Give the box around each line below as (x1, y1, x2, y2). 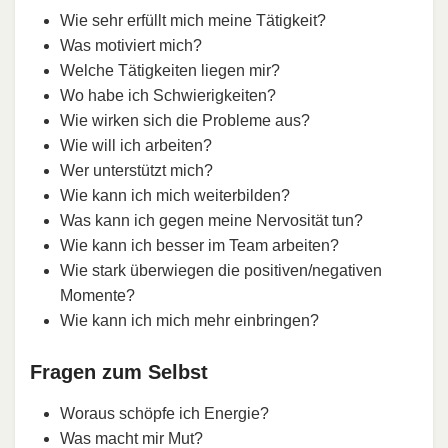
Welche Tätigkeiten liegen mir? (60, 62, 280, 80)
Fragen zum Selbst (30, 361, 208, 384)
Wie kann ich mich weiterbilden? (60, 187, 290, 205)
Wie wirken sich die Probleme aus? (60, 112, 310, 130)
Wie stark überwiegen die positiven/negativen (60, 262, 382, 280)
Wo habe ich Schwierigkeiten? (60, 87, 276, 105)
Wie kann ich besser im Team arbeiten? (60, 237, 339, 255)
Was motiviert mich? (60, 37, 202, 55)
